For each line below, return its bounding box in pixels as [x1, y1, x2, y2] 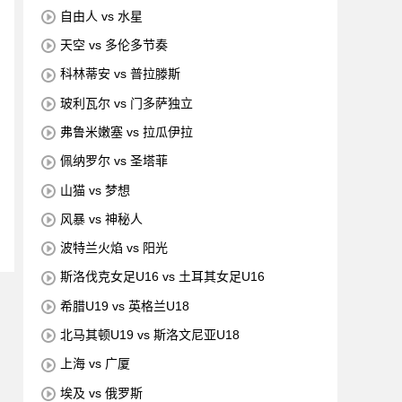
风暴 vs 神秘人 [60, 211, 143, 226]
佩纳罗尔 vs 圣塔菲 [60, 153, 168, 169]
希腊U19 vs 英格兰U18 [60, 298, 189, 313]
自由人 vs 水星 [60, 8, 143, 23]
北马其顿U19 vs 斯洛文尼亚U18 [60, 328, 240, 343]
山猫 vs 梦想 [60, 182, 130, 197]
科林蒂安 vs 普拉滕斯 [60, 66, 180, 82]
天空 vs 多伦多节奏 [60, 37, 168, 52]
